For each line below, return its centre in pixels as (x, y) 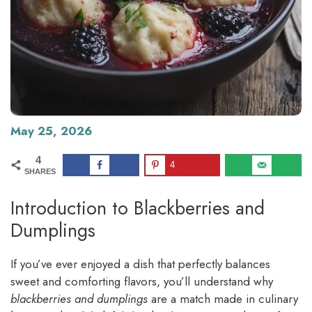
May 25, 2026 (52, 131)
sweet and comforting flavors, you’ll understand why (142, 282)
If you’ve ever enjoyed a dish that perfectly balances (140, 264)
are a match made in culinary (223, 299)
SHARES (40, 171)
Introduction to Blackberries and (138, 208)
